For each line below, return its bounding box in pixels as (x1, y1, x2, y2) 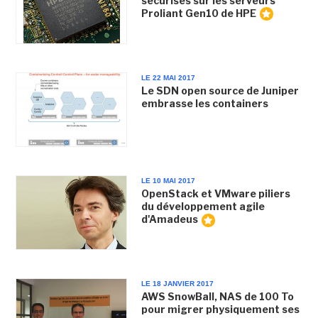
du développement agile (141, 200, 265, 212)
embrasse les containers (141, 97, 268, 109)
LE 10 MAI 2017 (141, 177, 195, 185)
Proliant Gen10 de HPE (141, 6, 256, 19)
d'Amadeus (141, 213, 198, 225)
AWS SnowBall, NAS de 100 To (141, 290, 294, 303)
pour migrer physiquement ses (141, 303, 300, 316)
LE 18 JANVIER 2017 (141, 280, 214, 288)
